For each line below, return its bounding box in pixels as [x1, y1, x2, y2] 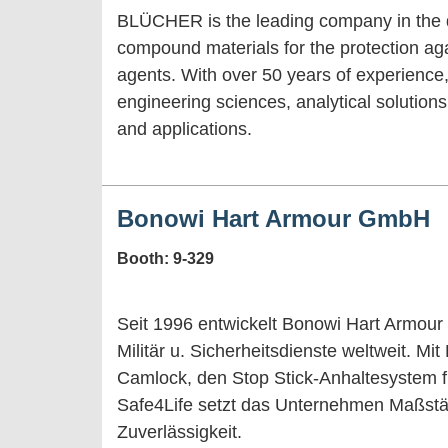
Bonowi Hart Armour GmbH [117, 204, 430, 232]
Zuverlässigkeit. [117, 421, 247, 442]
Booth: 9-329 [117, 249, 214, 267]
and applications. [117, 118, 252, 139]
